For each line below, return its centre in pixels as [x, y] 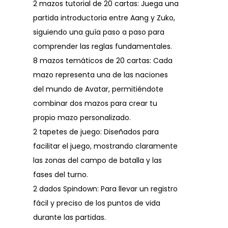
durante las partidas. [69, 218]
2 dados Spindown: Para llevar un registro [105, 189]
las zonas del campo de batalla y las [97, 161]
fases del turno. [61, 175]
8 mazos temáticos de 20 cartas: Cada [103, 61]
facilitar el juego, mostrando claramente [105, 146]
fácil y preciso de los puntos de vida [97, 203]
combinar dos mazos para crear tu [95, 104]
